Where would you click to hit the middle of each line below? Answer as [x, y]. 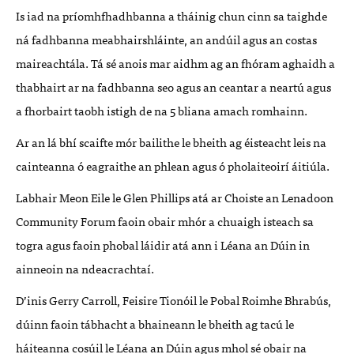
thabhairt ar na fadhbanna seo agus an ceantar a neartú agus [173, 87]
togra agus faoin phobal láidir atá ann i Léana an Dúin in [163, 245]
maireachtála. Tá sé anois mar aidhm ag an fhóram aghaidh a [175, 63]
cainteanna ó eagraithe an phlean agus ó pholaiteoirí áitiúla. [173, 166]
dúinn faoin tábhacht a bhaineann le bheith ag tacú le [155, 324]
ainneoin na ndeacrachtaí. [85, 268]
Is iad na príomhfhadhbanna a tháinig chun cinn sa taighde [171, 15]
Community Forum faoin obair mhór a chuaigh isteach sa [165, 221]
